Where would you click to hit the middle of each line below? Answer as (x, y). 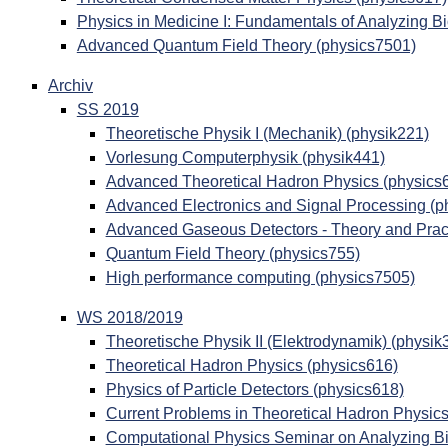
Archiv (70, 85)
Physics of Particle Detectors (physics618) (254, 389)
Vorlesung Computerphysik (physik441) (245, 157)
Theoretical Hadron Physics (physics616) (251, 365)
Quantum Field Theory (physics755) (232, 253)
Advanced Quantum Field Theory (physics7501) (246, 45)
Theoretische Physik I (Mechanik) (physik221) (267, 133)
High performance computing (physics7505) (260, 277)
